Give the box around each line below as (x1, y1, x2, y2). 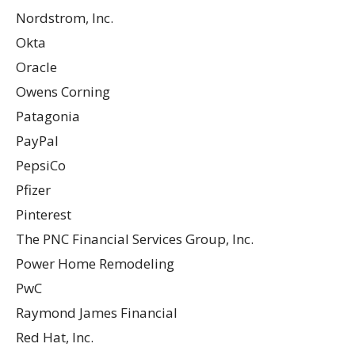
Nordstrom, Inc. (16, 8, 113, 27)
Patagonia (16, 106, 80, 125)
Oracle (16, 57, 57, 76)
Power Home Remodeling (16, 254, 174, 273)
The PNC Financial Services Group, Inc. (16, 229, 254, 248)
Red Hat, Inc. (16, 327, 94, 346)
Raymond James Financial (16, 303, 177, 322)
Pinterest (16, 204, 71, 223)
